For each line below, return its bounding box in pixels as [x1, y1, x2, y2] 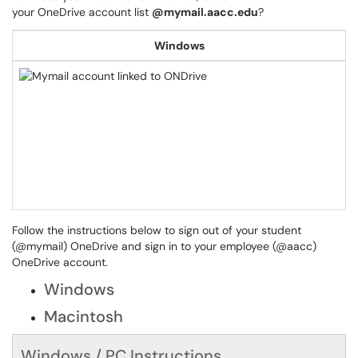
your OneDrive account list [12, 5, 152, 19]
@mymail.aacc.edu [152, 5, 258, 19]
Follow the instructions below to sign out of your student [12, 223, 301, 237]
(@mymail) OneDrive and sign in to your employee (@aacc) [12, 239, 316, 253]
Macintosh [44, 306, 127, 327]
